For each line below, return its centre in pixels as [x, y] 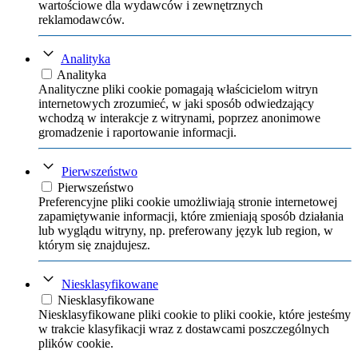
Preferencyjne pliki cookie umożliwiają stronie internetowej [188, 201]
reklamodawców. [82, 19]
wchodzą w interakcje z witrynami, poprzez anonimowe [179, 117]
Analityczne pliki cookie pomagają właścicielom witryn [178, 89]
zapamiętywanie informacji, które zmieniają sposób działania [191, 216]
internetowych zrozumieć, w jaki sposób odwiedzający [176, 103]
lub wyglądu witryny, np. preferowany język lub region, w [186, 230]
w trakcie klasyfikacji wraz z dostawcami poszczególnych [184, 328]
